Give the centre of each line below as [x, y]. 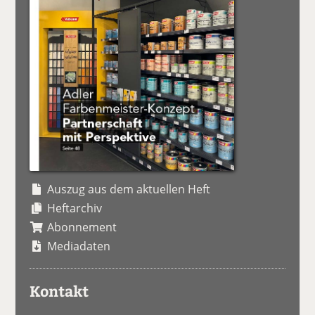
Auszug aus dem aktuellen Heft [129, 189]
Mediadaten [79, 246]
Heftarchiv [75, 208]
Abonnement [82, 227]
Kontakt [59, 290]
